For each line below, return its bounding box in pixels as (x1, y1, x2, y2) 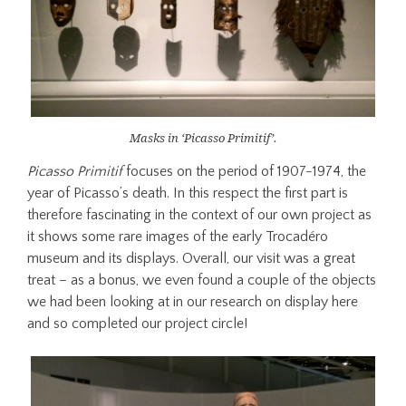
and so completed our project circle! (27, 314, 248, 332)
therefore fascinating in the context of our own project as (27, 206, 372, 223)
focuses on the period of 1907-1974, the (122, 162, 367, 179)
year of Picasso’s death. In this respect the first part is (27, 184, 349, 201)
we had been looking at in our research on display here (27, 293, 359, 310)
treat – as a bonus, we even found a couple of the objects (27, 271, 377, 288)
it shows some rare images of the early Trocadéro (27, 227, 329, 245)
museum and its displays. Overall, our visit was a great (27, 249, 356, 266)
